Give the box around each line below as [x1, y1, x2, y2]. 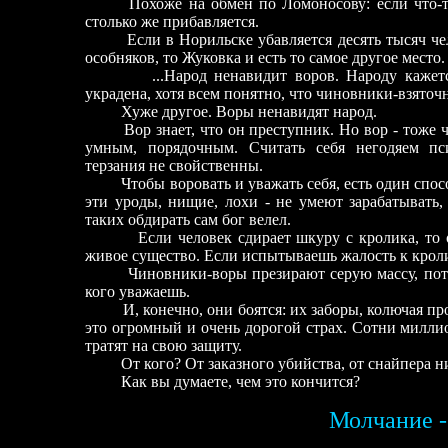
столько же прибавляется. [85, 13, 259, 30]
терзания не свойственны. [85, 157, 263, 174]
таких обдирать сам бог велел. [85, 211, 291, 228]
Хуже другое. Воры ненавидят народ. [85, 103, 377, 120]
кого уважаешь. [85, 283, 190, 300]
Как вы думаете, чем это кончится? [85, 373, 360, 390]
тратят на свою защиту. [85, 337, 242, 354]
